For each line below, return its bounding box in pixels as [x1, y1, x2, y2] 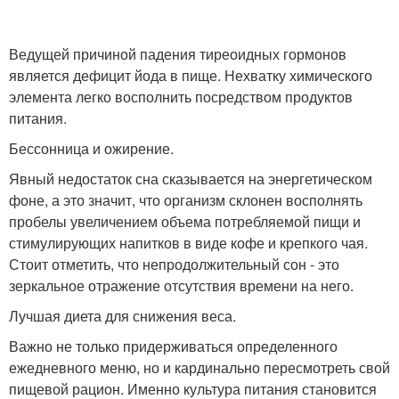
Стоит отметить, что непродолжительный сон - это [9, 254, 339, 275]
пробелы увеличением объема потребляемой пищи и [9, 211, 361, 232]
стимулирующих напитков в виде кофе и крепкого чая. [9, 232, 368, 254]
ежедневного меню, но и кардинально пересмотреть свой [9, 357, 390, 379]
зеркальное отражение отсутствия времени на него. [9, 275, 354, 297]
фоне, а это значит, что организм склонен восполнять [9, 190, 362, 211]
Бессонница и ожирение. [9, 138, 174, 159]
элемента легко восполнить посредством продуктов [9, 86, 353, 108]
